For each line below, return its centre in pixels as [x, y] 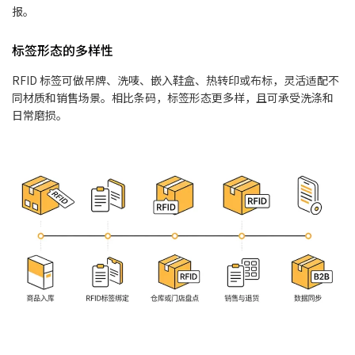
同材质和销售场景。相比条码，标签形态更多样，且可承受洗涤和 [173, 98]
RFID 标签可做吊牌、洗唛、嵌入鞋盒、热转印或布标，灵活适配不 [176, 80]
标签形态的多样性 [63, 50]
